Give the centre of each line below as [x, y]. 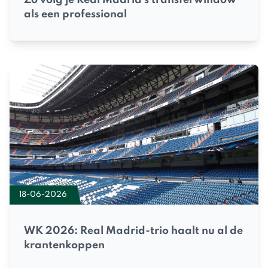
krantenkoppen [64, 246]
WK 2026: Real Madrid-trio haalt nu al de [133, 231]
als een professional [75, 14]
